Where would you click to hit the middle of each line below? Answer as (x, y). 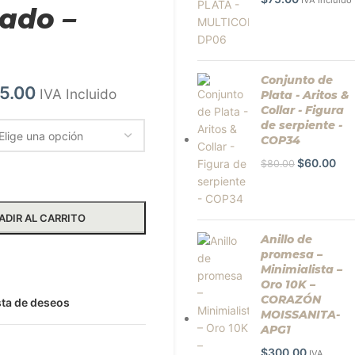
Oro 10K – (288, 284)
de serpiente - (302, 125)
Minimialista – (302, 269)
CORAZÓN (291, 300)
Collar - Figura (302, 110)
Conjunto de (297, 80)
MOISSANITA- (300, 315)
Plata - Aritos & (305, 95)
